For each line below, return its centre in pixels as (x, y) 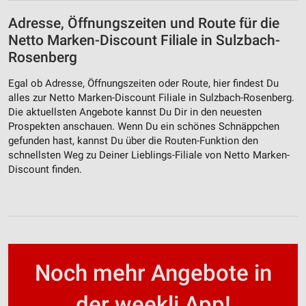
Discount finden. (45, 169)
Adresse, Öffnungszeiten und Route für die (144, 24)
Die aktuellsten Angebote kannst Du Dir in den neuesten (135, 112)
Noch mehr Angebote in (153, 273)
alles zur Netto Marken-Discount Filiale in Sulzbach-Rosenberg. (151, 97)
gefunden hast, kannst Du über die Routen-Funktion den (133, 140)
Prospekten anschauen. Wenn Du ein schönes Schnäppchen (144, 126)
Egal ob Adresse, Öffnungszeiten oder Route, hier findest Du (143, 83)
